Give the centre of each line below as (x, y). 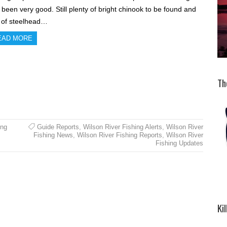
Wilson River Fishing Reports (119, 135)
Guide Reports (58, 127)
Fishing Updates (179, 143)
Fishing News (53, 135)
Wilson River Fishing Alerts (122, 127)
